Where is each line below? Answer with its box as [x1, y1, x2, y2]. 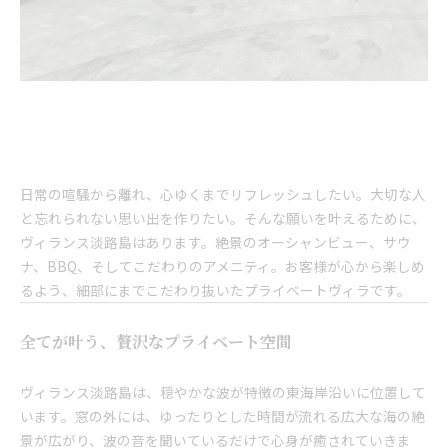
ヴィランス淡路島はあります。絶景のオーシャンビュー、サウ [20, 232, 411, 253]
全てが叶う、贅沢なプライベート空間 [20, 331, 292, 353]
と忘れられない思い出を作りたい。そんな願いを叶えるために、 [20, 208, 426, 229]
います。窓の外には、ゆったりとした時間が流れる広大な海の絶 [20, 406, 425, 427]
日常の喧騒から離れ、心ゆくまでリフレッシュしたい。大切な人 [20, 184, 426, 205]
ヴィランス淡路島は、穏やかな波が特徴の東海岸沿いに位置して [20, 382, 426, 403]
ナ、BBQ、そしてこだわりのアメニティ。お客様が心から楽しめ [20, 256, 425, 277]
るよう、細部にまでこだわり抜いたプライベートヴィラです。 [20, 280, 411, 301]
